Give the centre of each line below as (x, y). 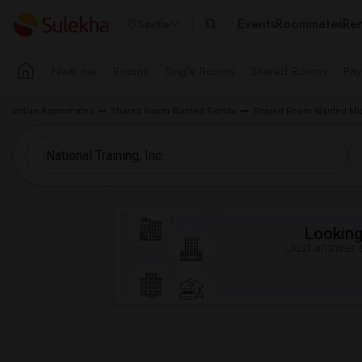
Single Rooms (200, 71)
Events (257, 24)
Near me (74, 71)
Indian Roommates (53, 111)
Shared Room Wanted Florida (173, 111)
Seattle (154, 24)
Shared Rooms (289, 71)
